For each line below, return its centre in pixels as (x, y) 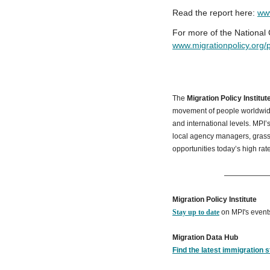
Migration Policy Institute (215, 199)
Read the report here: (215, 13)
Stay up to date (196, 212)
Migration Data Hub (205, 237)
